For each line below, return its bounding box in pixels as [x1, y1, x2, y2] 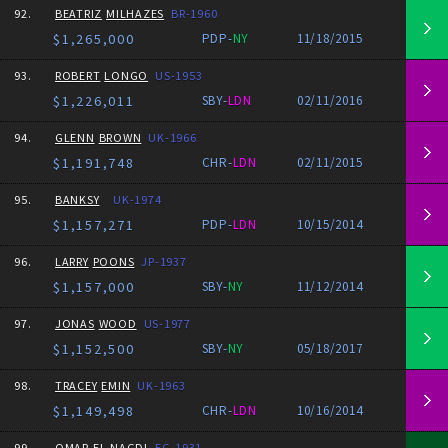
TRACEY [54, 378, 98, 393]
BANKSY [54, 192, 100, 207]
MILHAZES [106, 6, 165, 21]
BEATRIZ [54, 6, 103, 21]
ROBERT [54, 68, 101, 83]
